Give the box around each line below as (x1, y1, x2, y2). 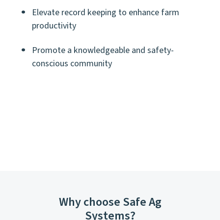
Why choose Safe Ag (58, 193, 162, 211)
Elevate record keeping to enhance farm (32, 6, 179, 19)
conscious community (32, 57, 112, 70)
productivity (32, 20, 76, 32)
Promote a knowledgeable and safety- (32, 44, 174, 56)
